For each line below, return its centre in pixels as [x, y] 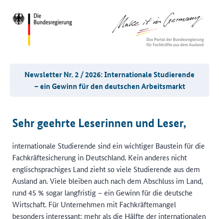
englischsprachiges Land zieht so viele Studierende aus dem [106, 169]
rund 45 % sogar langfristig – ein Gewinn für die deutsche [102, 192]
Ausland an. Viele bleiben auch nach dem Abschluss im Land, [108, 181]
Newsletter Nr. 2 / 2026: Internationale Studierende [109, 74]
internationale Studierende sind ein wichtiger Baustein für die [109, 145]
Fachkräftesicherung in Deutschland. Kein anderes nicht [99, 157]
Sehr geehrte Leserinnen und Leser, [99, 123]
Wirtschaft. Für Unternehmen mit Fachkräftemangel [94, 204]
